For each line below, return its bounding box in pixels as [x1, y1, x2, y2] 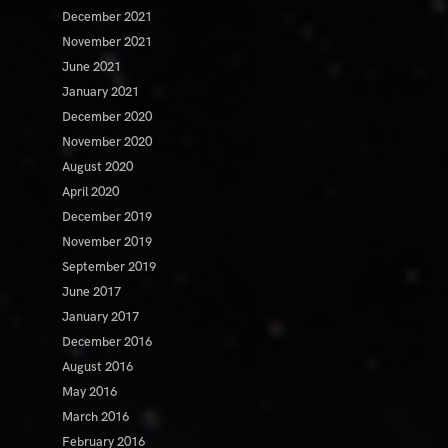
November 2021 [62, 34, 153, 51]
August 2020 [62, 159, 134, 176]
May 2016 [62, 384, 118, 401]
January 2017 [62, 309, 140, 326]
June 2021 [62, 59, 122, 76]
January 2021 [62, 84, 140, 101]
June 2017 [62, 284, 122, 301]
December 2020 [62, 109, 153, 126]
